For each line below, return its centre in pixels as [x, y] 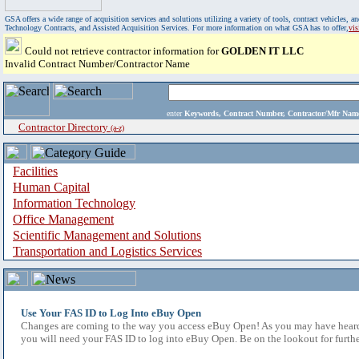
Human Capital [51, 187]
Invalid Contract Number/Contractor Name [97, 64]
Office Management [63, 219]
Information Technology [74, 203]
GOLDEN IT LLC [262, 51]
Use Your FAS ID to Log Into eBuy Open [111, 313]
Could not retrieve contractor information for [123, 51]
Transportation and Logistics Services [107, 251]
